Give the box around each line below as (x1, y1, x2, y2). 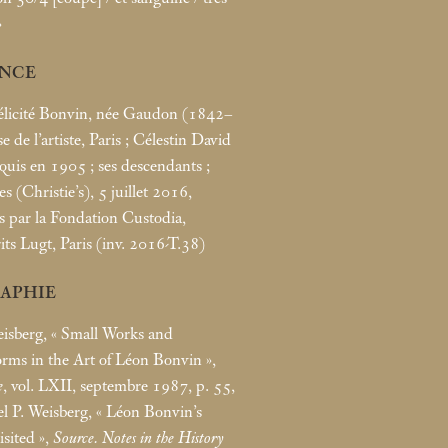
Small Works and (61, 324, 173, 343)
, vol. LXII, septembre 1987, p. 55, (3, 376, 235, 395)
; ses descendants (90, 156, 202, 175)
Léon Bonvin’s (106, 402, 202, 421)
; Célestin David (125, 130, 231, 149)
